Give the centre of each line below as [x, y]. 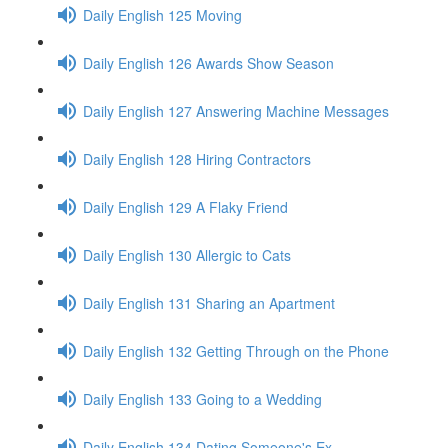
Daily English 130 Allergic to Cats [187, 254]
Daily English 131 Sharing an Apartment [209, 302]
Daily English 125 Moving [162, 14]
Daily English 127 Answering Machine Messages [236, 110]
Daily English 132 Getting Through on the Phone [236, 350]
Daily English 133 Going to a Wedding [202, 398]
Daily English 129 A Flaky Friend [185, 206]
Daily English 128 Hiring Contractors [197, 158]
